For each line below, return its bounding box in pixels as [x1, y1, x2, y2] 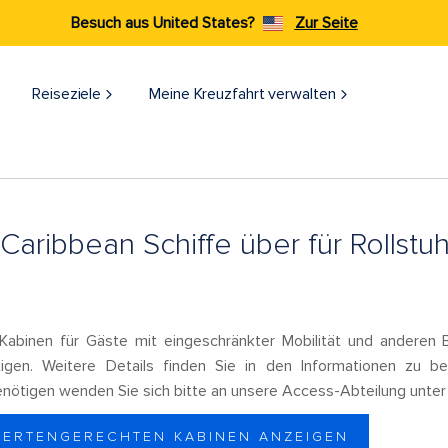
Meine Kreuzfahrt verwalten [149, 84, 336, 104]
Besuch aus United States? [70, 13, 255, 33]
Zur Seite [294, 13, 358, 33]
